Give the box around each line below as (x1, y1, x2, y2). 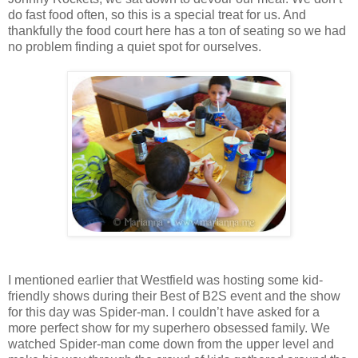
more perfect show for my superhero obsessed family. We (8, 320, 330, 335)
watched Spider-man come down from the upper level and (8, 336, 334, 351)
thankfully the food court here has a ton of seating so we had (8, 23, 346, 38)
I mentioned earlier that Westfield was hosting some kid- (8, 272, 323, 287)
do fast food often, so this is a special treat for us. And (8, 7, 306, 22)
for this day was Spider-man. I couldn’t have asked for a (8, 304, 320, 319)
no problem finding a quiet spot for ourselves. (8, 39, 261, 54)
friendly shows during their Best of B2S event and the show (8, 288, 340, 303)
